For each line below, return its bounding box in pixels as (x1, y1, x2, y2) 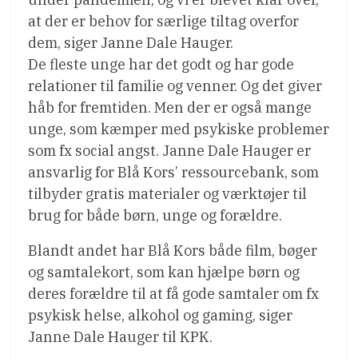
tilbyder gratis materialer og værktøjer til (28, 185, 307, 204)
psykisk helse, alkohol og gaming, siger (28, 306, 292, 325)
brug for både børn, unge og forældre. (28, 206, 282, 225)
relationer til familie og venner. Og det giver (28, 77, 322, 96)
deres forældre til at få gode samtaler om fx (28, 284, 319, 304)
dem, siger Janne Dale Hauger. (28, 34, 233, 53)
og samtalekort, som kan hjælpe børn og (28, 263, 300, 282)
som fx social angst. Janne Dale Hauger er (28, 141, 311, 161)
